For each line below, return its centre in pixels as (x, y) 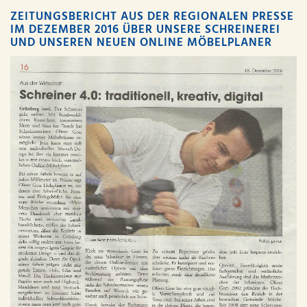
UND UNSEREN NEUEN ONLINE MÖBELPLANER (141, 43)
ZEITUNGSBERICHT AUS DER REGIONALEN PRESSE (152, 17)
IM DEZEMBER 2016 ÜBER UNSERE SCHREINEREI (145, 30)
